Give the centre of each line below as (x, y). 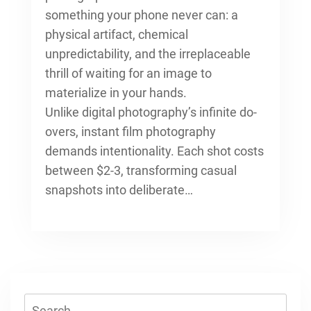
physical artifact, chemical (117, 34)
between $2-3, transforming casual (141, 170)
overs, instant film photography (131, 131)
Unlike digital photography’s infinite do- (151, 112)
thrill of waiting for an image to (128, 73)
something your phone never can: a (142, 15)
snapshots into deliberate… (119, 190)
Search (43, 302)
